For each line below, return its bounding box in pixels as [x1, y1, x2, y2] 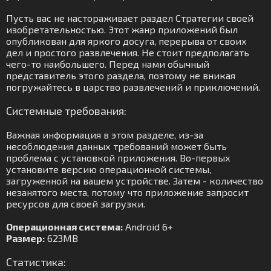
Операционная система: [6, 221, 123, 232]
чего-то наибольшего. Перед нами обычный [6, 58, 209, 70]
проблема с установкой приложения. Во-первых [6, 152, 230, 163]
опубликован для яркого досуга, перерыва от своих [6, 35, 247, 47]
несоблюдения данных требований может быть [6, 140, 227, 152]
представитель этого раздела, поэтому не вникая [6, 70, 235, 81]
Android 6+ [123, 221, 173, 232]
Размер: [6, 232, 45, 244]
